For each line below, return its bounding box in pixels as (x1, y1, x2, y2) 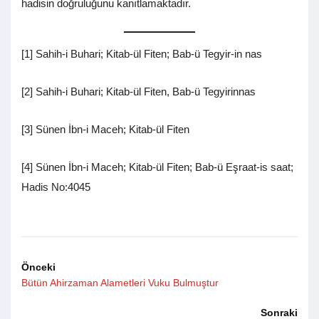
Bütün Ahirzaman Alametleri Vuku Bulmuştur (21, 277, 219, 289)
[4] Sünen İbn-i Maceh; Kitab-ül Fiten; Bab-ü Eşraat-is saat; (21, 161, 293, 174)
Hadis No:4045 (21, 181, 90, 194)
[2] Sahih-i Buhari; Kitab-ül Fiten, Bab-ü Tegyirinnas (21, 85, 256, 98)
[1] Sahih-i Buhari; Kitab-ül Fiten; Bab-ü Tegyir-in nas (21, 48, 262, 61)
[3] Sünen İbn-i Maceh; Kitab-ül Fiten (21, 123, 189, 136)
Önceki (21, 261, 56, 273)
